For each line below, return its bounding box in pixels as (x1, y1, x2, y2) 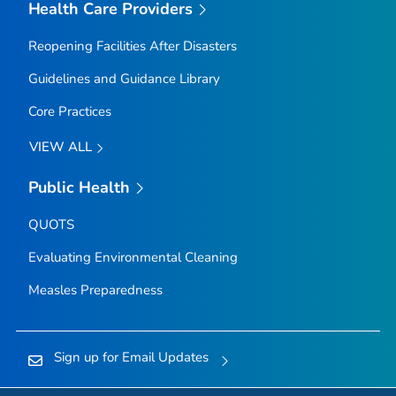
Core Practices (27, 103, 111, 121)
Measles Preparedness (27, 281, 163, 300)
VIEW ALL (28, 138, 95, 156)
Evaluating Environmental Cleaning (27, 248, 238, 267)
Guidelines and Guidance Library (27, 70, 220, 88)
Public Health (27, 176, 131, 198)
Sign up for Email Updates (53, 348, 209, 367)
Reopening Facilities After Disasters (27, 37, 237, 56)
